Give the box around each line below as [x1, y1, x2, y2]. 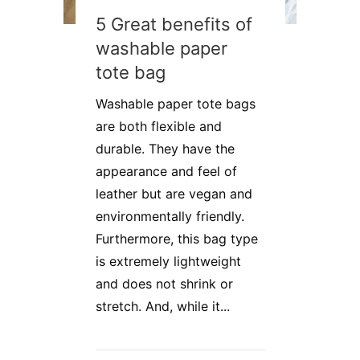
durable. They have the [96, 141, 235, 157]
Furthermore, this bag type [96, 231, 258, 247]
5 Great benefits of [96, 14, 252, 35]
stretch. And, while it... [96, 298, 230, 315]
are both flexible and [96, 118, 222, 135]
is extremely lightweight [96, 253, 241, 270]
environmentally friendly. [96, 208, 244, 225]
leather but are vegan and [96, 186, 252, 202]
